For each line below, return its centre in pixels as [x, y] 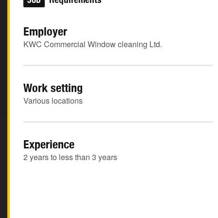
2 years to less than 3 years [70, 157]
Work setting [53, 88]
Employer [45, 31]
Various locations [53, 100]
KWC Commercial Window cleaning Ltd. [93, 44]
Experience [49, 144]
